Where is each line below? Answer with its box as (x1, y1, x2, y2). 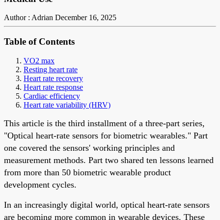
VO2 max (24, 56, 55, 65)
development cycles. (4, 179, 77, 190)
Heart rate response (24, 82, 83, 91)
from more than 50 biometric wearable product (4, 167, 171, 177)
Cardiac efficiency (24, 91, 80, 100)
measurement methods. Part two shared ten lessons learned (4, 155, 214, 165)
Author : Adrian (4, 13, 53, 22)
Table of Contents (4, 36, 75, 47)
